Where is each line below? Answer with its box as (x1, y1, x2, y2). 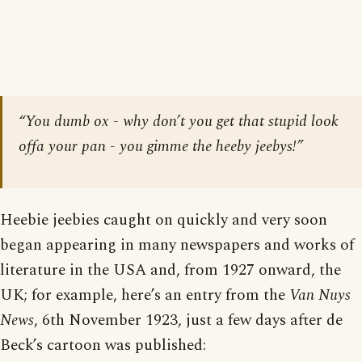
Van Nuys (289, 283, 351, 307)
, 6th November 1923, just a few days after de (34, 308, 343, 332)
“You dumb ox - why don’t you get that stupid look (19, 109, 339, 133)
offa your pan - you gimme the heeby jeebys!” (19, 134, 303, 158)
